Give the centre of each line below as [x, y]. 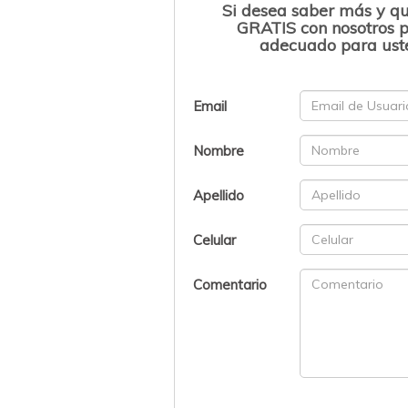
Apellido [219, 195]
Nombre [219, 150]
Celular [215, 240]
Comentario [230, 284]
